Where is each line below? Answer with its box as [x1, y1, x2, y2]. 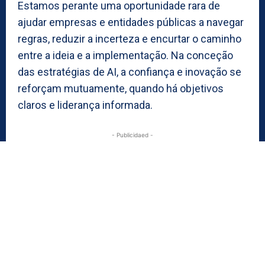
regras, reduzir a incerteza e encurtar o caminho [18, 32, 241, 45]
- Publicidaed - [112, 131, 153, 138]
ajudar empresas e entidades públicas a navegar [18, 15, 244, 28]
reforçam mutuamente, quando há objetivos [18, 82, 224, 95]
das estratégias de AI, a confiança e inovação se [18, 65, 241, 78]
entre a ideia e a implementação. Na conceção [18, 49, 233, 62]
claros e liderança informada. [18, 98, 153, 111]
